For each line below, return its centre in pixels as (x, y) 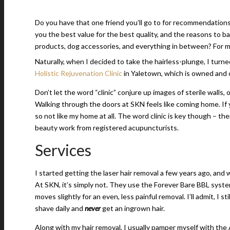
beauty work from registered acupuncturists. (107, 128)
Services (63, 150)
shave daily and (60, 208)
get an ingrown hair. (133, 208)
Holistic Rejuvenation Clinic (79, 73)
